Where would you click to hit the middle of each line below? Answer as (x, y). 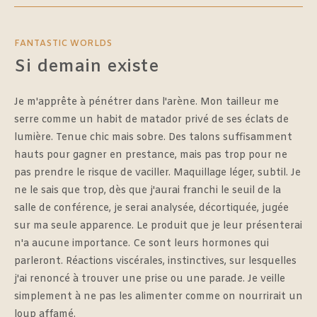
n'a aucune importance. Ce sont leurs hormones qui (142, 243)
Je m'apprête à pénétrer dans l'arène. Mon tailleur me (146, 102)
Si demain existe (87, 67)
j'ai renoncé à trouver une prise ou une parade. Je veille (150, 279)
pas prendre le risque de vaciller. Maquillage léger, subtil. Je (157, 173)
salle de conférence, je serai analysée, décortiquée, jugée (151, 208)
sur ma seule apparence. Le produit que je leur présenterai (158, 226)
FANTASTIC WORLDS (63, 44)
